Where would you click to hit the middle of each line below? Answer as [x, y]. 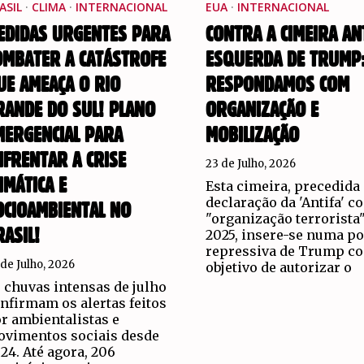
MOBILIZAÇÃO [252, 136]
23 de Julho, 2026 [250, 164]
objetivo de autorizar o [278, 268]
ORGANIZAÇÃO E [262, 111]
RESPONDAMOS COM [277, 86]
